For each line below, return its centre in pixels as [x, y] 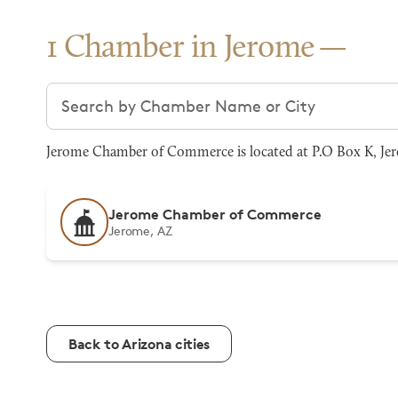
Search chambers [111, 93]
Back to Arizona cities [139, 344]
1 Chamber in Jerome [181, 49]
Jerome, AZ [140, 231]
